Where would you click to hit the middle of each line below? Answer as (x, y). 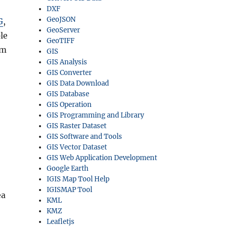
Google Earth (68, 168)
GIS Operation (69, 105)
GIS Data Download (78, 83)
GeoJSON (61, 20)
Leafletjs (61, 222)
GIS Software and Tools (85, 137)
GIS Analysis (67, 62)
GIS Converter (69, 73)
